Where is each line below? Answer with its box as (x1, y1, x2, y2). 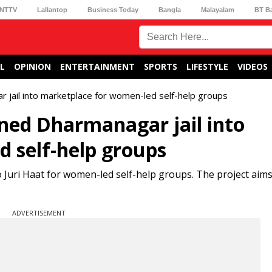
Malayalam (201, 5, 235, 13)
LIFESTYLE (186, 61, 228, 72)
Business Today (87, 5, 138, 13)
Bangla (158, 5, 182, 13)
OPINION (14, 61, 51, 72)
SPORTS (144, 61, 177, 72)
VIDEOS (237, 61, 268, 72)
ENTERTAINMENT (60, 61, 135, 72)
